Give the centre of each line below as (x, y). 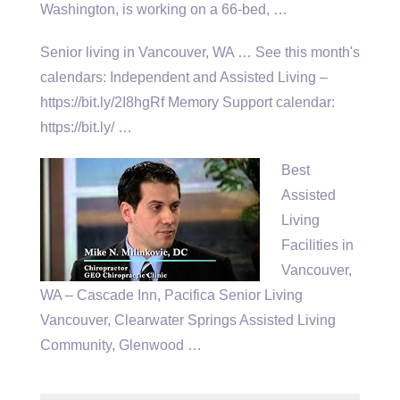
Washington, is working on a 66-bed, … (164, 9)
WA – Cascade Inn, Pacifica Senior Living (171, 295)
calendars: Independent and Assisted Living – (184, 77)
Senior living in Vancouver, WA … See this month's (200, 52)
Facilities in (317, 245)
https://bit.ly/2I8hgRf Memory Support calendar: (187, 102)
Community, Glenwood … (121, 345)
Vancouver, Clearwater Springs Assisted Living (188, 320)
